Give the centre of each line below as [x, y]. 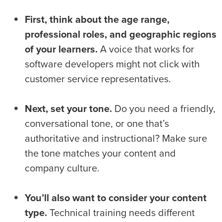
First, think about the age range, [97, 20]
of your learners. [61, 50]
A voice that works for [146, 50]
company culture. [63, 169]
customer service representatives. [99, 80]
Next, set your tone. [68, 109]
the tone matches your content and [100, 154]
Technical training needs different [121, 213]
